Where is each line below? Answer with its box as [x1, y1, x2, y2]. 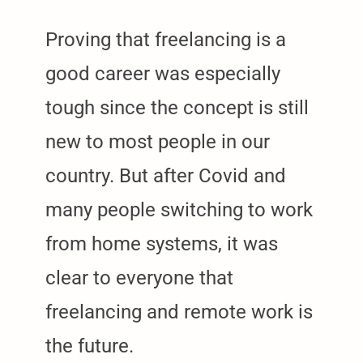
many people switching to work [45, 199, 313, 222]
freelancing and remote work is [45, 301, 313, 324]
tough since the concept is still [45, 96, 309, 120]
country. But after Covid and [45, 164, 286, 188]
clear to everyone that [45, 267, 233, 290]
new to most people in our [45, 130, 270, 154]
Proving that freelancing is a [45, 28, 286, 52]
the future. [45, 335, 134, 358]
